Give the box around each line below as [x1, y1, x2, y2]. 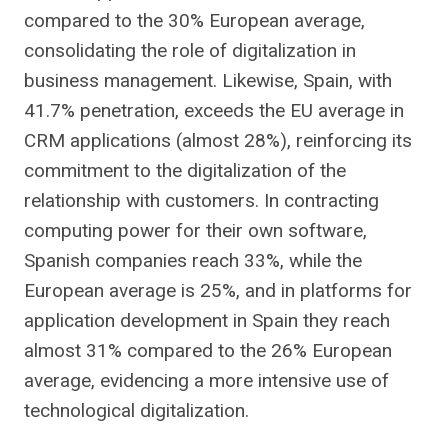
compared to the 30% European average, [24, 9, 365, 32]
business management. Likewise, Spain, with [24, 69, 392, 92]
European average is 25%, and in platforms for [24, 279, 412, 302]
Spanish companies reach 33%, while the [24, 249, 362, 272]
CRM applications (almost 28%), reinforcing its [24, 129, 412, 152]
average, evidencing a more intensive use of [24, 369, 389, 392]
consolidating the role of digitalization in [24, 39, 356, 62]
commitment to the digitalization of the [24, 159, 346, 182]
